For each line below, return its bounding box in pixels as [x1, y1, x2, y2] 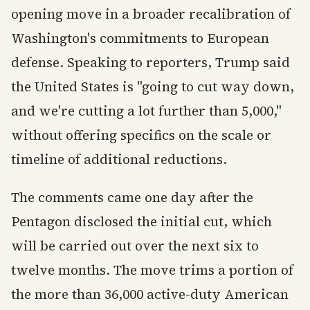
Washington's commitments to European [11, 29, 269, 47]
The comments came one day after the [11, 188, 253, 206]
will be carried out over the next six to [11, 237, 259, 255]
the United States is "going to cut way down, [11, 77, 294, 95]
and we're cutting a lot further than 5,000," [11, 102, 282, 120]
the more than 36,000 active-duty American [11, 285, 289, 303]
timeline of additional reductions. [11, 150, 227, 168]
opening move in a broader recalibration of [11, 5, 291, 23]
